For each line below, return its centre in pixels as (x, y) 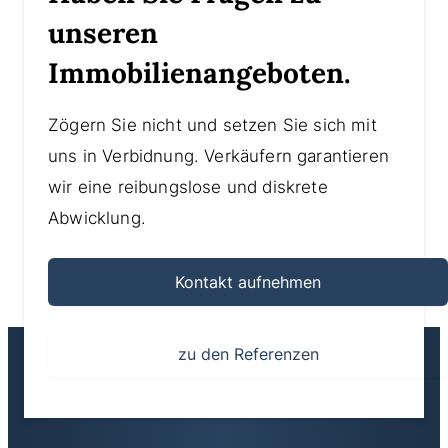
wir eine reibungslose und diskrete (188, 187)
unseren (103, 33)
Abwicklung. (97, 218)
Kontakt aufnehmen (248, 282)
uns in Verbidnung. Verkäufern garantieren (218, 156)
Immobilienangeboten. (199, 73)
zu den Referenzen (248, 354)
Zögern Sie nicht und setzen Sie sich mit (212, 125)
